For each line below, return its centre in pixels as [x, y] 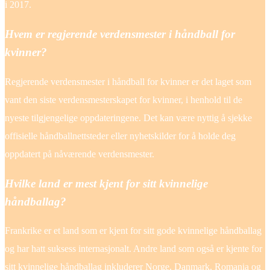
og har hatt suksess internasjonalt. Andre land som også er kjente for [133, 249]
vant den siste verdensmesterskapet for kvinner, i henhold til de [124, 99]
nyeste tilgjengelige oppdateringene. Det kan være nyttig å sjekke [128, 118]
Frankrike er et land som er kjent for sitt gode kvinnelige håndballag [133, 231]
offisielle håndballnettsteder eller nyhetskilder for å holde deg [120, 136]
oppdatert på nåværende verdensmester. [80, 154]
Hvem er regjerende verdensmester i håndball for [120, 34]
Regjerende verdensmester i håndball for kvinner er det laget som [128, 81]
